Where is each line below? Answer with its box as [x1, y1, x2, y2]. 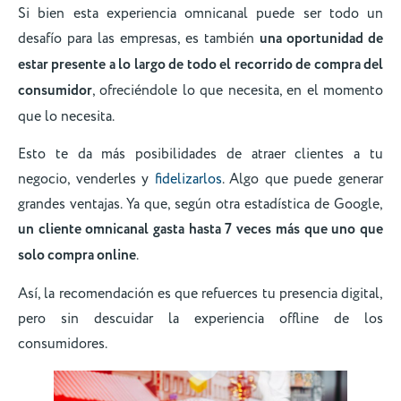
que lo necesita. [18, 106, 117, 126]
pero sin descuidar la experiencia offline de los [18, 309, 383, 329]
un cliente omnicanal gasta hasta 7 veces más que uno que [18, 219, 383, 241]
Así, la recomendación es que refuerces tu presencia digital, [18, 284, 383, 304]
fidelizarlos [154, 169, 222, 190]
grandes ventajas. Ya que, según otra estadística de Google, [18, 194, 383, 215]
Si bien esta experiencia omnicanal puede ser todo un [18, 3, 383, 23]
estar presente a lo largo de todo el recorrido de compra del [18, 54, 383, 75]
